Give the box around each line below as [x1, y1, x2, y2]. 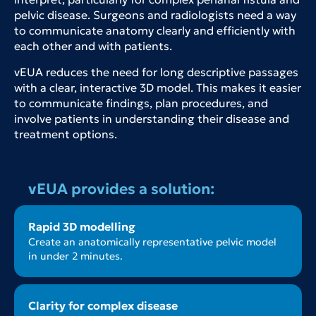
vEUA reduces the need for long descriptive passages [14, 65, 298, 80]
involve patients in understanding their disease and [14, 111, 289, 126]
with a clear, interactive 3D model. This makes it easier [14, 80, 301, 95]
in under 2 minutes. [28, 250, 123, 263]
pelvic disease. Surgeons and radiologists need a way [14, 8, 296, 23]
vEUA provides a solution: [28, 180, 214, 199]
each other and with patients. [14, 39, 172, 54]
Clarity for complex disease [28, 299, 178, 313]
